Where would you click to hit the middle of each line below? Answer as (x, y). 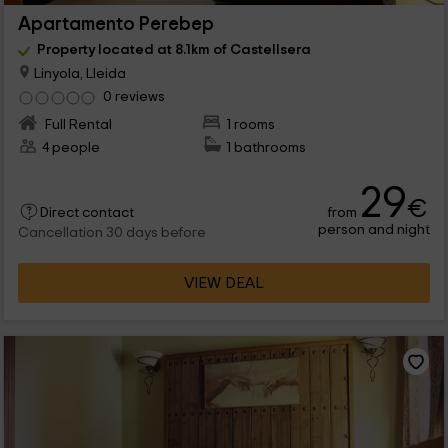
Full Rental (76, 125)
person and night (374, 230)
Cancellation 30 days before (111, 233)
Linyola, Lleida (78, 73)
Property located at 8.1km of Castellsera (173, 49)
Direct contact (86, 213)
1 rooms (251, 125)
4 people (70, 148)
